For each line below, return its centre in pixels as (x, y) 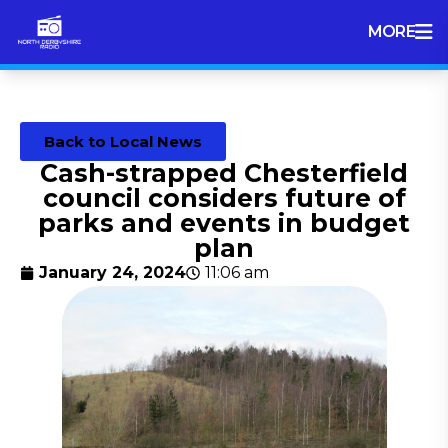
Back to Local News (123, 141)
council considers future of (224, 198)
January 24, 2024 (112, 272)
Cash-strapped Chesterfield (224, 173)
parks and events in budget (224, 223)
